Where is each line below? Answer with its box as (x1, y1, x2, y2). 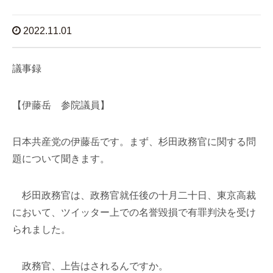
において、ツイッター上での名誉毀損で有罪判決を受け (12, 207, 256, 218)
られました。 (12, 224, 71, 235)
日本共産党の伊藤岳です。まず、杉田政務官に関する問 (12, 136, 256, 147)
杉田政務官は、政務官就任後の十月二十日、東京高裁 (12, 190, 256, 200)
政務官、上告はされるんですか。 (12, 261, 168, 271)
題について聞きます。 (12, 154, 110, 164)
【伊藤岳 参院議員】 (12, 100, 110, 110)
